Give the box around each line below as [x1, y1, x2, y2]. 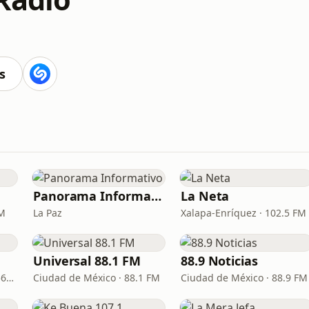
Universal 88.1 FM [33, 252, 141, 269]
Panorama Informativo [150, 188, 161, 204]
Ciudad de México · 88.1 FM [33, 271, 160, 284]
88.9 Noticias [181, 252, 258, 269]
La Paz [33, 206, 62, 219]
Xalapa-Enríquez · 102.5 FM [181, 206, 306, 219]
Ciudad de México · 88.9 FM [181, 271, 308, 284]
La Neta [181, 188, 230, 204]
